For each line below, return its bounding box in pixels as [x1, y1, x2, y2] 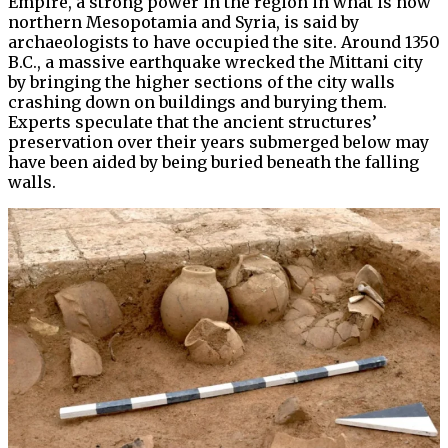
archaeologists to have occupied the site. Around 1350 [8, 32, 440, 53]
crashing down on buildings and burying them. [8, 92, 387, 113]
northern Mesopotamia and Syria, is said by [8, 12, 359, 33]
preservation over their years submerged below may [8, 132, 429, 153]
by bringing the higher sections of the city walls [8, 72, 395, 93]
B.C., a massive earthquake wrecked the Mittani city [8, 52, 423, 73]
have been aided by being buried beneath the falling [8, 152, 419, 173]
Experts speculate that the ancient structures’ [8, 112, 377, 133]
